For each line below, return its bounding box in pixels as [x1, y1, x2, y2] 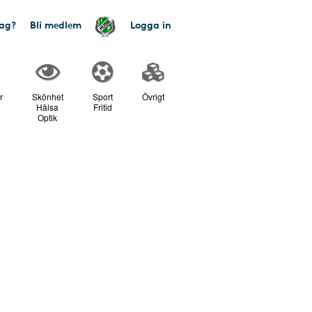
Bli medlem [30, 17, 81, 31]
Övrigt [141, 91, 164, 102]
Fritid [93, 101, 112, 113]
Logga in [130, 17, 171, 31]
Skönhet [31, 91, 63, 102]
